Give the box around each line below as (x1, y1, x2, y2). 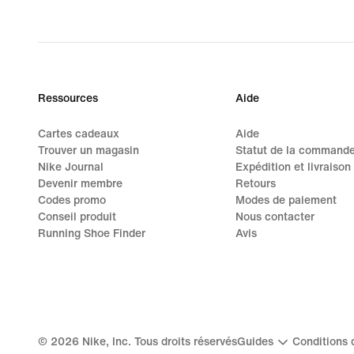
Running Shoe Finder (38, 227, 145, 239)
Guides (237, 336, 273, 348)
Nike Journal (38, 160, 104, 173)
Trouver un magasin (38, 144, 139, 156)
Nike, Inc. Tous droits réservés (79, 336, 237, 348)
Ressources (38, 92, 98, 104)
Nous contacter (235, 210, 314, 223)
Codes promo (38, 194, 106, 206)
